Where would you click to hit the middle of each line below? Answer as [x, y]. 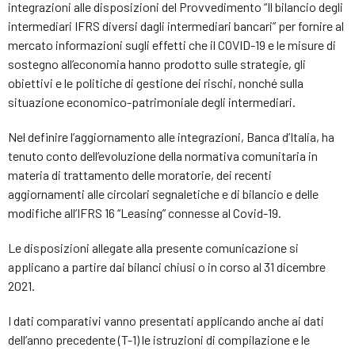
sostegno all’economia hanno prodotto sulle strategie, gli [157, 63]
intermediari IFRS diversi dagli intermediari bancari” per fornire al [176, 25]
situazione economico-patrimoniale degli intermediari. [152, 101]
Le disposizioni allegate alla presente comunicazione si [153, 247]
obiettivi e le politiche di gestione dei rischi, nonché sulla [156, 82]
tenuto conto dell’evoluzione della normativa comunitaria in [163, 155]
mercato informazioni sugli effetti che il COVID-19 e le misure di [172, 44]
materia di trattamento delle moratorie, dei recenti [140, 174]
